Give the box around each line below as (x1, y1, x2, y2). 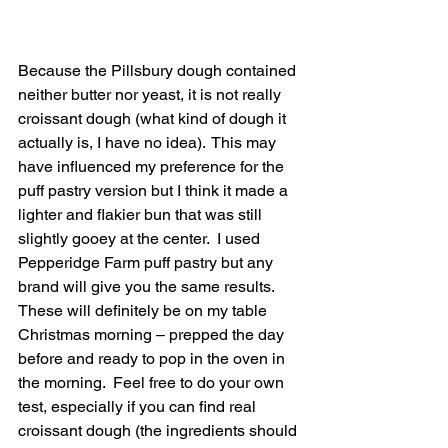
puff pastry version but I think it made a (18, 180, 292, 200)
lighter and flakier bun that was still (18, 204, 266, 224)
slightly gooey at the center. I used (18, 228, 264, 248)
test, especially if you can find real (18, 396, 260, 416)
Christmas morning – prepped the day (18, 324, 288, 344)
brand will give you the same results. (18, 276, 275, 296)
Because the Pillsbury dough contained (18, 60, 300, 80)
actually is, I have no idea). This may (18, 132, 280, 152)
